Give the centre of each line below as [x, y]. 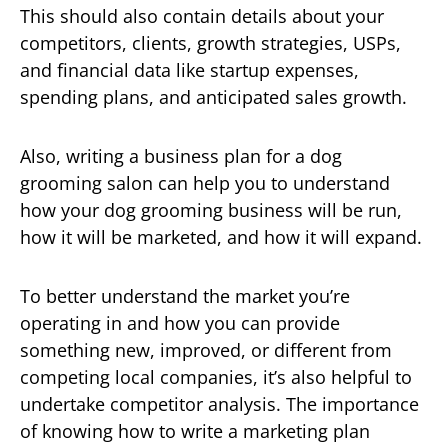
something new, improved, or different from [206, 349]
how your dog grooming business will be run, [211, 209]
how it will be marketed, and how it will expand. [221, 236]
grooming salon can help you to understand [205, 182]
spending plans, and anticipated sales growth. [213, 96]
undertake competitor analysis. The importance [219, 403]
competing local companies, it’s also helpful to [216, 376]
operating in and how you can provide [180, 322]
